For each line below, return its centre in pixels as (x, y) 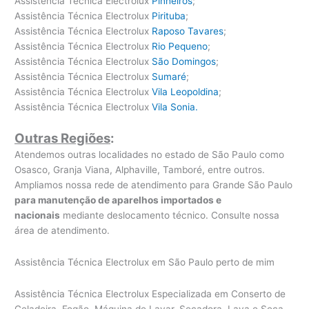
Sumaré (169, 76)
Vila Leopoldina (186, 91)
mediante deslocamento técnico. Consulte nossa (170, 215)
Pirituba (169, 16)
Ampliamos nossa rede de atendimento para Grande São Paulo (154, 185)
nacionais (38, 215)
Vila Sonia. (175, 107)
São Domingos (184, 61)
